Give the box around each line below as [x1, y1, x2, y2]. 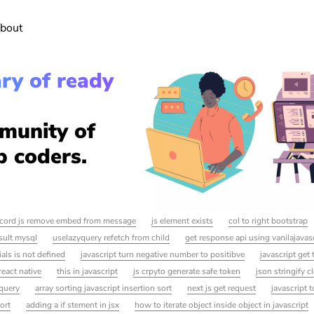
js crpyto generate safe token [133, 265, 241, 277]
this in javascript [57, 265, 118, 277]
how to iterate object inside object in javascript [135, 299, 309, 310]
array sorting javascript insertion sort [35, 282, 172, 294]
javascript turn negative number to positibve [80, 248, 245, 260]
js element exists [151, 214, 214, 226]
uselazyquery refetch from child [53, 231, 170, 243]
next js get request [187, 282, 257, 294]
